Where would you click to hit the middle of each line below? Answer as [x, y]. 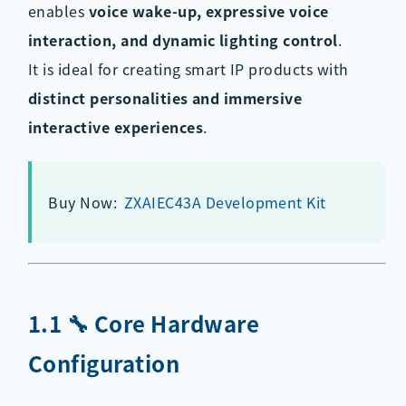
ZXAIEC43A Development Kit [225, 202]
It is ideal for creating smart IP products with [188, 68]
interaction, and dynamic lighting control [183, 39]
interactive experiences [115, 126]
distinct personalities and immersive [165, 97]
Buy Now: [85, 202]
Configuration [104, 363]
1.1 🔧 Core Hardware [144, 324]
